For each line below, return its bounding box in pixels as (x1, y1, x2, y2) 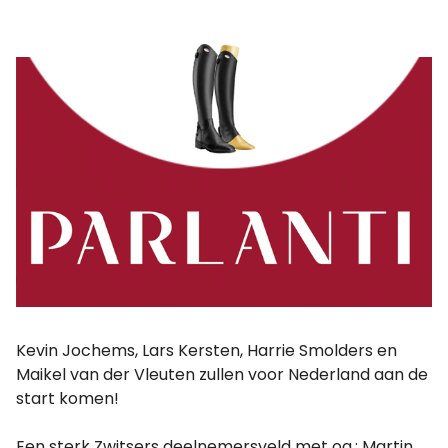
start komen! (16, 387, 119, 411)
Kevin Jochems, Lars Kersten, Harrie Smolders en (16, 339, 397, 363)
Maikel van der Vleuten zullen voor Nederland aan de (16, 363, 428, 387)
